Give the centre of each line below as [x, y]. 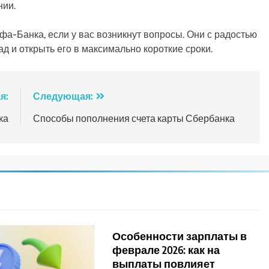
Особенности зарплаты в [180, 236]
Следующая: [63, 96]
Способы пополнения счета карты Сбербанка [134, 118]
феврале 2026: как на [166, 249]
